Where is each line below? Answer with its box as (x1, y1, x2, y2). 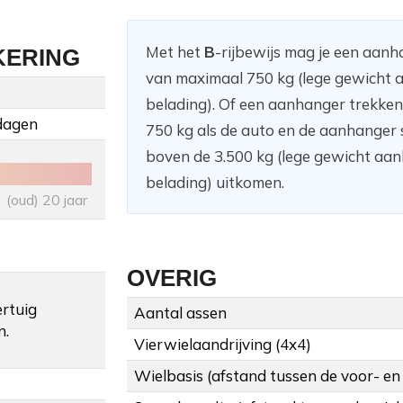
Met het (146, 42, 204, 62)
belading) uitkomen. (146, 173, 284, 193)
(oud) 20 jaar (6, 191, 87, 210)
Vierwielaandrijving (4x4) (134, 335, 311, 354)
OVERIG (127, 264, 217, 292)
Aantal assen (134, 303, 227, 323)
